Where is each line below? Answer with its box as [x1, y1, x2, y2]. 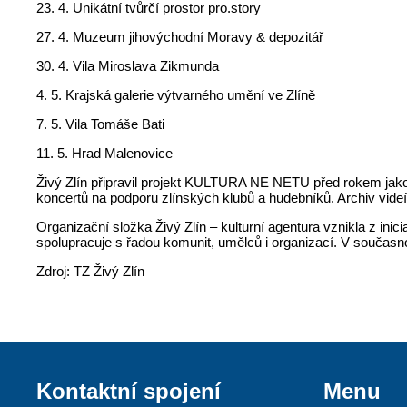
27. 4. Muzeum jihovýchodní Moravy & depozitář [36, 28, 324, 45]
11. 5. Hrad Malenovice [36, 144, 174, 161]
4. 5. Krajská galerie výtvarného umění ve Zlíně [36, 86, 316, 103]
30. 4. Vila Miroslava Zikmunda [36, 57, 220, 74]
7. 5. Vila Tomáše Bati [36, 115, 165, 132]
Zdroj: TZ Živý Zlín [36, 263, 145, 279]
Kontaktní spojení [36, 378, 222, 403]
